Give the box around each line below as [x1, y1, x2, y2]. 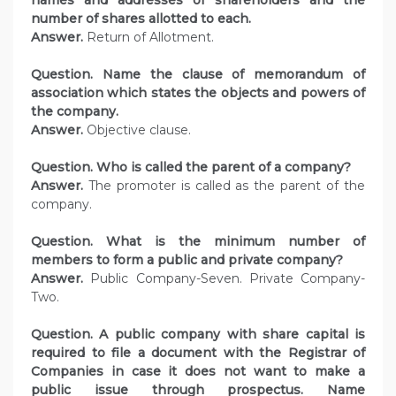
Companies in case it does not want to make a [31, 363, 365, 380]
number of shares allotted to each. [31, 11, 255, 27]
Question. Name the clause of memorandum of [31, 66, 365, 83]
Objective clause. [83, 122, 191, 139]
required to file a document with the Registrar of [31, 345, 365, 362]
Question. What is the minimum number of [31, 233, 365, 250]
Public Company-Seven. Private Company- [83, 270, 365, 287]
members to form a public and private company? [31, 252, 346, 269]
